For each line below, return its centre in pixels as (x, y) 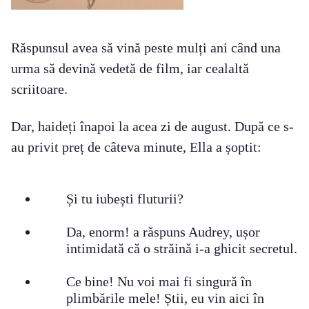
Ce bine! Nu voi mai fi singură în (159, 281)
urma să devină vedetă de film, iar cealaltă (130, 68)
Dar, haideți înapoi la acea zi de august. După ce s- (152, 126)
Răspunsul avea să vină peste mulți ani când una (146, 47)
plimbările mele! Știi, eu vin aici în (165, 298)
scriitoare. (39, 89)
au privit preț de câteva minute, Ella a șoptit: (136, 147)
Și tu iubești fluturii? (125, 198)
